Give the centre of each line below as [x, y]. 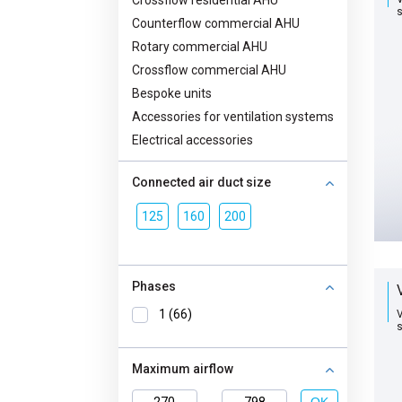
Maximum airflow [183, 369]
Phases [154, 286]
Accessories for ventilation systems [233, 117]
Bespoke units [172, 93]
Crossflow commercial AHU [209, 70]
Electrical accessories [192, 140]
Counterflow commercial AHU [216, 23]
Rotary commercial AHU [200, 47]
